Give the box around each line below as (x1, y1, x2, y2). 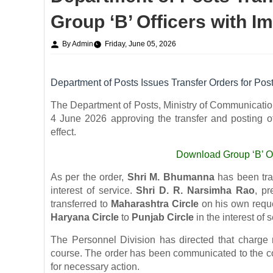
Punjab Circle (132, 211, 194, 222)
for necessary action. (51, 261, 140, 272)
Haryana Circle (51, 211, 119, 222)
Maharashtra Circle (110, 198, 199, 209)
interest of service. (51, 185, 136, 196)
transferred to (51, 198, 111, 209)
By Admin (62, 40, 93, 48)
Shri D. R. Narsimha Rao (136, 185, 255, 196)
